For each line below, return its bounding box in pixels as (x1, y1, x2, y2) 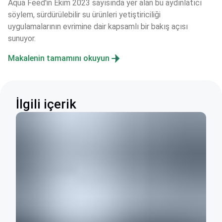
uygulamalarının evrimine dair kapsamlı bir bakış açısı (8, 22, 190, 31)
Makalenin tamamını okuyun (8, 54, 110, 63)
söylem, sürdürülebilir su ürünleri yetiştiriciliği (8, 10, 163, 19)
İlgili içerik (16, 97, 76, 111)
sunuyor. (8, 34, 36, 43)
